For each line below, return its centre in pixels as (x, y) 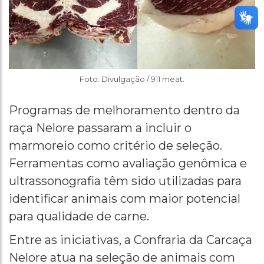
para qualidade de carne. (79, 216)
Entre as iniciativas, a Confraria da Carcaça (131, 240)
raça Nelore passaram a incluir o (100, 128)
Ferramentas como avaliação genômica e (128, 163)
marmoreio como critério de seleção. (115, 145)
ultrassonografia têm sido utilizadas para (125, 181)
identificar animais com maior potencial (125, 198)
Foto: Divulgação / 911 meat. (132, 79)
